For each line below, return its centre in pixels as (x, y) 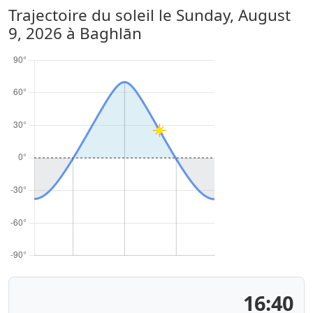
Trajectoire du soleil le (92, 15)
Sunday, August (233, 15)
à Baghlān (102, 33)
